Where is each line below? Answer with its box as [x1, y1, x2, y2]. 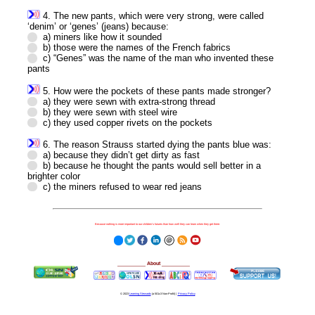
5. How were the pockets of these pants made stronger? [40, 85, 271, 96]
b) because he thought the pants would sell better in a [42, 160, 261, 171]
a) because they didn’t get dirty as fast [42, 150, 200, 160]
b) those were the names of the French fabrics [42, 42, 231, 53]
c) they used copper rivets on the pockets [42, 117, 212, 128]
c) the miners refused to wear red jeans [42, 181, 202, 192]
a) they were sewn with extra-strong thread [42, 96, 215, 107]
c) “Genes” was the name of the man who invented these [42, 53, 274, 64]
